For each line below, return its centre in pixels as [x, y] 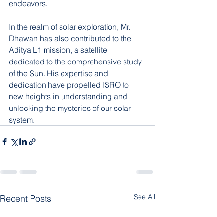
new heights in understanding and [69, 96]
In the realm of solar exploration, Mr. [70, 26]
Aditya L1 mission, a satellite [59, 50]
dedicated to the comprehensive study [76, 61]
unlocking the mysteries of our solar [71, 108]
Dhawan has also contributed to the [71, 38]
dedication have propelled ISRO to [70, 85]
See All [144, 196]
